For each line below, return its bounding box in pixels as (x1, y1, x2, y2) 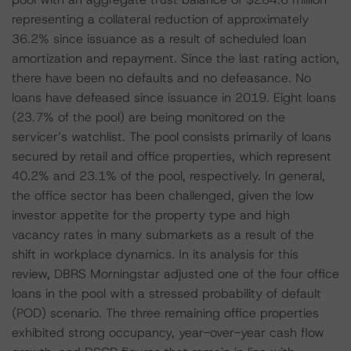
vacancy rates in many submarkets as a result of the (12, 226, 314, 243)
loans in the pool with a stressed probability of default (12, 285, 321, 302)
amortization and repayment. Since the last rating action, (12, 50, 339, 67)
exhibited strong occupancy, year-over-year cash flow (12, 324, 324, 341)
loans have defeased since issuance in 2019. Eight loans (12, 89, 336, 106)
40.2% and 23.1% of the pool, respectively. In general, (12, 168, 325, 184)
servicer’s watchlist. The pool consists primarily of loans (12, 128, 331, 145)
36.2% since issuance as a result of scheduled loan (12, 31, 306, 47)
